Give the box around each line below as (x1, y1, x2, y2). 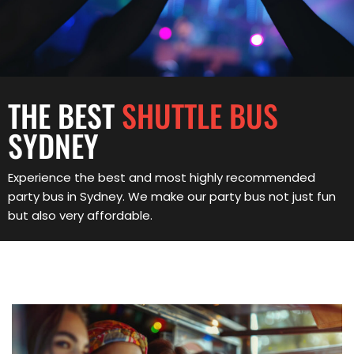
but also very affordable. (8, 206, 153, 224)
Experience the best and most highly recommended (8, 168, 315, 186)
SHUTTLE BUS (122, 92, 278, 137)
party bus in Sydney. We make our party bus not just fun (8, 187, 336, 205)
